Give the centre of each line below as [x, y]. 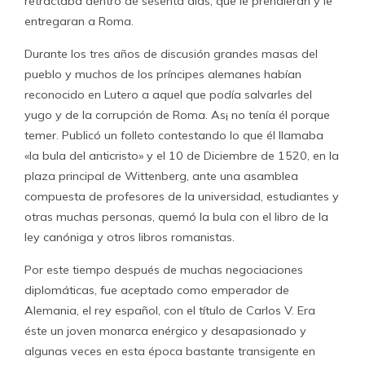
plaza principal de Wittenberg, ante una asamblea [161, 176]
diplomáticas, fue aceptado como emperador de [157, 290]
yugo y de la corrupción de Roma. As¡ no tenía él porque [177, 115]
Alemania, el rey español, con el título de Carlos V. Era [170, 310]
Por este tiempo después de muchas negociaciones [164, 270]
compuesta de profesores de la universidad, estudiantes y [182, 196]
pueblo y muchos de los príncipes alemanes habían [163, 74]
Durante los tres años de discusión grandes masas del [171, 54]
